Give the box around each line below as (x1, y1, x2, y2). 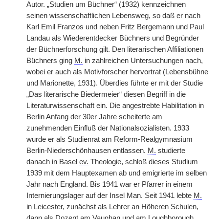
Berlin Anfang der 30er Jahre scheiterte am (26, 113, 162, 121)
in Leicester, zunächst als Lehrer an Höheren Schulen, (26, 203, 198, 211)
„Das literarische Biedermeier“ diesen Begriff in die (26, 90, 186, 98)
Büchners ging (26, 57, 74, 65)
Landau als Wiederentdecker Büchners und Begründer (26, 34, 199, 42)
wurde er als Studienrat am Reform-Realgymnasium (26, 135, 193, 143)
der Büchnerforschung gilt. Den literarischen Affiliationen (26, 45, 203, 53)
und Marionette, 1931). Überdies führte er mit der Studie (26, 79, 203, 87)
